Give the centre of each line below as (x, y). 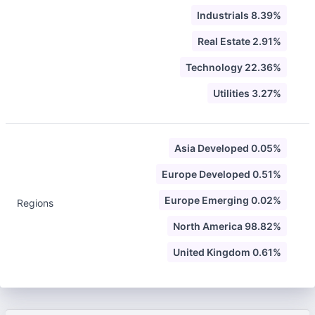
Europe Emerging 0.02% (223, 200)
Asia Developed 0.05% (228, 148)
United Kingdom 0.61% (227, 252)
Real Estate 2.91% (239, 41)
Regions (35, 203)
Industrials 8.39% (239, 15)
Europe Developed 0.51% (221, 174)
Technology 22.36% (233, 67)
